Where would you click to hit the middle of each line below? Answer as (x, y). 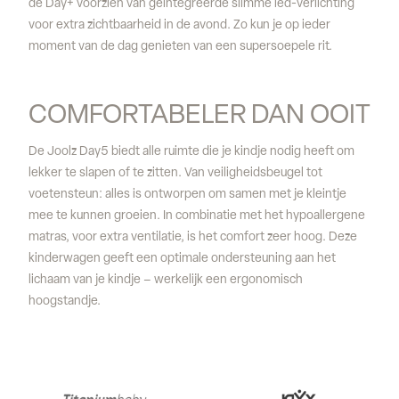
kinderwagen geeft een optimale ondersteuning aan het (182, 259)
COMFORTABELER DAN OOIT (199, 116)
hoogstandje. (65, 301)
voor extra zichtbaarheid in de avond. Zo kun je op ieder (179, 25)
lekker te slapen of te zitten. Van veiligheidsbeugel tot (175, 173)
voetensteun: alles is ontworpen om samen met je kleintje (187, 195)
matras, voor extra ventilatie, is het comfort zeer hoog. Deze (193, 237)
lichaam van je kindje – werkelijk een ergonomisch (166, 280)
